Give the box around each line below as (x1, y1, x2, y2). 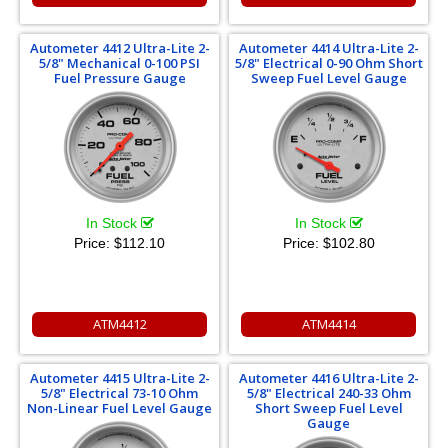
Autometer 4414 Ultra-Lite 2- (238, 38, 419, 57)
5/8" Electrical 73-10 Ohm (41, 383, 198, 402)
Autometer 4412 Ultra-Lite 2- (29, 38, 210, 57)
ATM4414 (301, 314, 356, 333)
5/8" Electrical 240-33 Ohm (246, 383, 411, 402)
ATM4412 (92, 314, 147, 333)
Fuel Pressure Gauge (53, 68, 186, 87)
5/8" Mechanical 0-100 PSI (39, 53, 200, 72)
